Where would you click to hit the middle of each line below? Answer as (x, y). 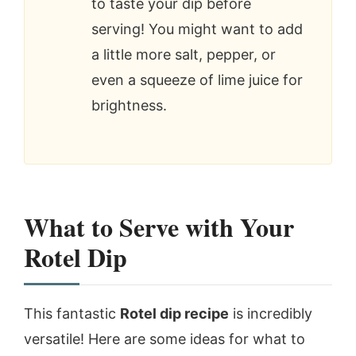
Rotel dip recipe (174, 313)
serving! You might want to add (197, 29)
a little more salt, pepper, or (184, 54)
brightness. (129, 105)
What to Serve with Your (159, 226)
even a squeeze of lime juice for (197, 79)
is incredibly (271, 313)
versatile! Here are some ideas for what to (164, 339)
